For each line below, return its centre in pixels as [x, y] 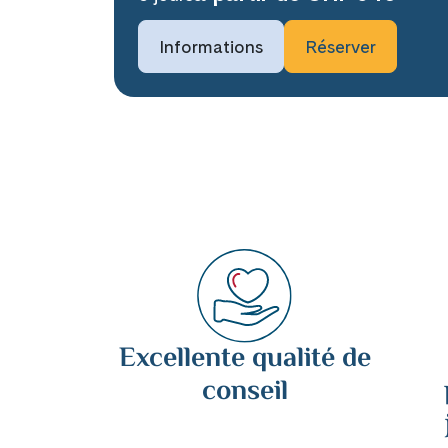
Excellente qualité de [244, 359]
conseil [244, 392]
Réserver [340, 46]
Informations [211, 46]
